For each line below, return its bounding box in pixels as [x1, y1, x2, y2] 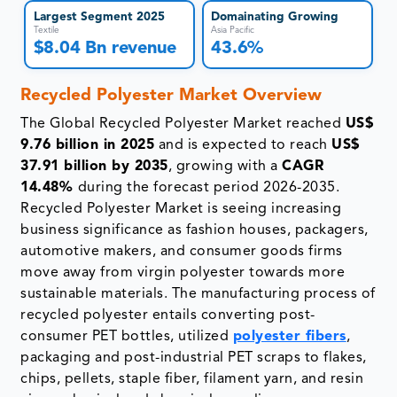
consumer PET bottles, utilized [20, 330, 233, 345]
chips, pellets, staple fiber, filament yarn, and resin [20, 372, 364, 387]
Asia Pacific [211, 26, 255, 35]
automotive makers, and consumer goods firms [20, 245, 343, 260]
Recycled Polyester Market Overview [20, 88, 323, 105]
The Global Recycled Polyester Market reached [20, 117, 346, 132]
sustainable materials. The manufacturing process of [20, 287, 376, 302]
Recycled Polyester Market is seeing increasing [20, 202, 342, 217]
